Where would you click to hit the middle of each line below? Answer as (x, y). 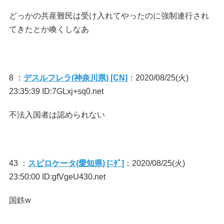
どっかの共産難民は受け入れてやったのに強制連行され (109, 15)
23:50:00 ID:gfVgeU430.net (57, 176)
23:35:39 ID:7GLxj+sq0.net (56, 91)
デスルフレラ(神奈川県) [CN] (75, 77)
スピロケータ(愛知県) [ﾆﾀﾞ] (76, 163)
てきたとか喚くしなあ (49, 29)
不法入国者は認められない (57, 114)
